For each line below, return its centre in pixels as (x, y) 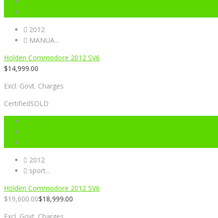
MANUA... (43, 40)
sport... (39, 170)
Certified (17, 103)
